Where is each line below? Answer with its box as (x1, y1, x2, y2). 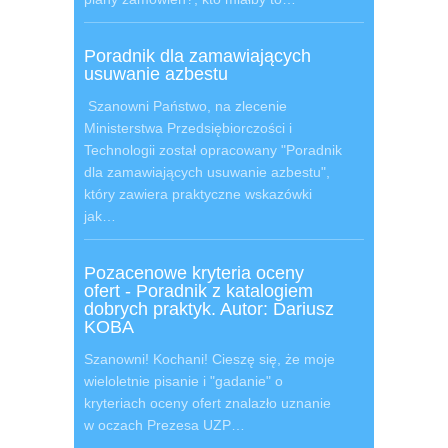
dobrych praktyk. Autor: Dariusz (84, 299, 334, 319)
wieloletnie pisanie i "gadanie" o (84, 373, 283, 389)
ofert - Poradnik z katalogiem (84, 281, 313, 301)
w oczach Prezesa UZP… (84, 417, 245, 433)
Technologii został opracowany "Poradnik (84, 142, 342, 158)
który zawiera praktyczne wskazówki (84, 186, 312, 202)
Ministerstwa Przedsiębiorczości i (84, 120, 292, 136)
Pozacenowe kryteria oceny (84, 263, 304, 283)
